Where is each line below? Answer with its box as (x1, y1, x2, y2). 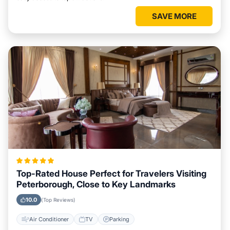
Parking (109, 215, 129, 223)
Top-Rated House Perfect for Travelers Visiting (16, 168, 206, 179)
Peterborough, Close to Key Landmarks (16, 179, 176, 189)
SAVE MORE (151, 11, 197, 21)
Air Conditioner (29, 215, 69, 223)
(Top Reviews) (41, 197, 75, 203)
